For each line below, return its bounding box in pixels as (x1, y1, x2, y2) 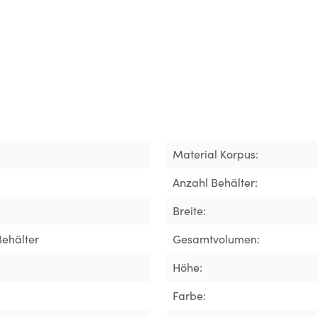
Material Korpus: (173, 146, 258, 161)
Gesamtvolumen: (173, 231, 260, 246)
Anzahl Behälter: (173, 174, 258, 190)
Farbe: (173, 287, 206, 303)
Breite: (173, 202, 206, 218)
